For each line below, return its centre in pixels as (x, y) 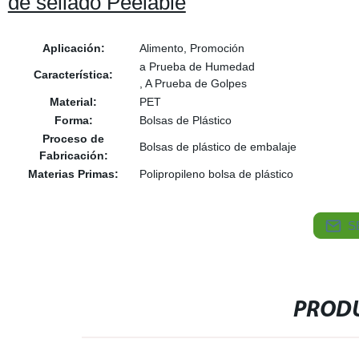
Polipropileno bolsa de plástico (216, 174)
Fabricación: (73, 155)
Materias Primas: (74, 174)
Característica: (74, 75)
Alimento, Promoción (192, 48)
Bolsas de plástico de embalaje (218, 147)
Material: (74, 102)
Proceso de (74, 139)
